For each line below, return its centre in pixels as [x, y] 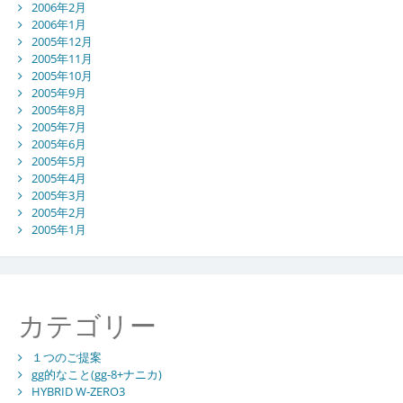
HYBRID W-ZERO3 [78, 391]
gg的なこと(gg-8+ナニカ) [96, 374]
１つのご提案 [66, 357]
